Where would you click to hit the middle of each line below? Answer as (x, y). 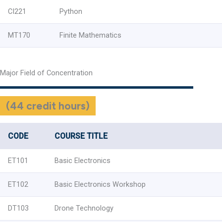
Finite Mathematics (90, 35)
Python (71, 11)
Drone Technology (84, 208)
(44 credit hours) (48, 106)
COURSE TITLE (81, 136)
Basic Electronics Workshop (100, 184)
